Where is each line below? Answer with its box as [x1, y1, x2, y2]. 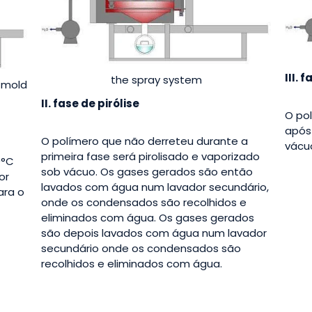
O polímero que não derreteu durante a [41, 133, 248, 148]
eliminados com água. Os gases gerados [41, 210, 254, 225]
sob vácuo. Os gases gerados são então [41, 164, 253, 179]
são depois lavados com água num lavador [41, 225, 267, 240]
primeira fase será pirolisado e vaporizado [41, 148, 260, 164]
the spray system [110, 72, 202, 87]
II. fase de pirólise [41, 95, 139, 111]
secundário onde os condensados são [41, 240, 241, 256]
